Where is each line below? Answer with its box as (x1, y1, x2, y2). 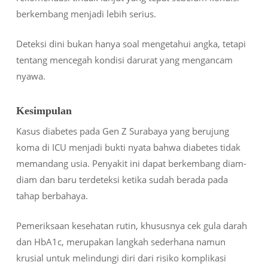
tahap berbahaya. (16, 190, 88, 202)
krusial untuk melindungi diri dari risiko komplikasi (16, 251, 226, 264)
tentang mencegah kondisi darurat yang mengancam (16, 53, 233, 66)
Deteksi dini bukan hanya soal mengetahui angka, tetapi (16, 37, 246, 50)
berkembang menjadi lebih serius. (16, 8, 156, 20)
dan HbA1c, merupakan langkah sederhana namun (16, 235, 226, 248)
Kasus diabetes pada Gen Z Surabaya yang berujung (16, 125, 229, 138)
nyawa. (16, 69, 45, 82)
